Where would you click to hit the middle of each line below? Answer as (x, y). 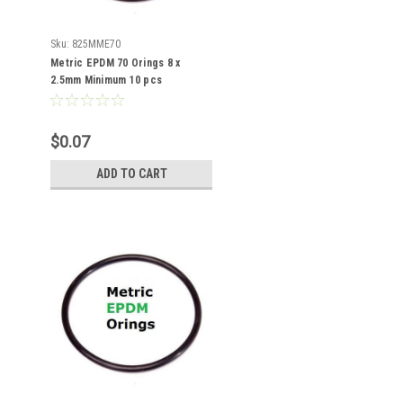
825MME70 (96, 44)
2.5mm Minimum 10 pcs (106, 80)
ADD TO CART (131, 174)
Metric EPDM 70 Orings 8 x (116, 63)
